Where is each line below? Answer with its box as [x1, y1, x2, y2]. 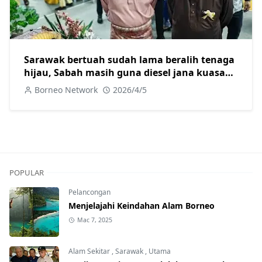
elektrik [24, 79, 60, 92]
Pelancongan [68, 187, 111, 198]
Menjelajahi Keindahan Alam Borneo [68, 200, 215, 212]
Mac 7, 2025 [77, 216, 112, 225]
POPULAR [9, 167, 44, 178]
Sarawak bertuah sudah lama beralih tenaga [24, 53, 235, 67]
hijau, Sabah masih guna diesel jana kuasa [24, 66, 225, 80]
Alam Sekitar [68, 246, 112, 257]
